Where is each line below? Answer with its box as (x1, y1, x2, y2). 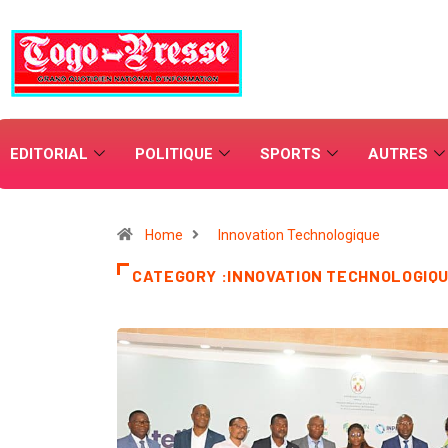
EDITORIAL (10, 145, 88, 163)
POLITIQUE (135, 145, 213, 163)
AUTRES (368, 145, 428, 163)
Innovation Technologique (218, 227, 380, 243)
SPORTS (260, 145, 321, 163)
